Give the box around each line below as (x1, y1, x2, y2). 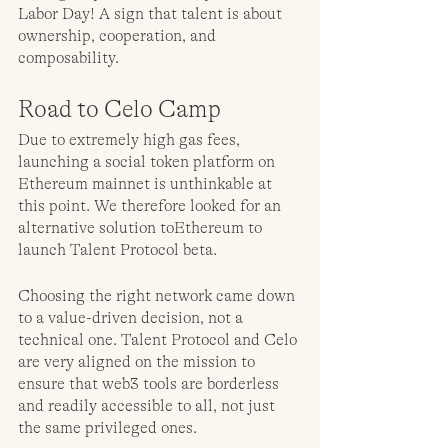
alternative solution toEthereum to (18, 219, 266, 238)
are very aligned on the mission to (18, 353, 259, 372)
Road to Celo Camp (18, 96, 221, 124)
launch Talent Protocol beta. (18, 241, 221, 260)
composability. (18, 49, 119, 68)
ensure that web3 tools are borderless (18, 375, 283, 394)
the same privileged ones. (18, 419, 197, 438)
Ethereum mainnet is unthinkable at (18, 175, 276, 194)
